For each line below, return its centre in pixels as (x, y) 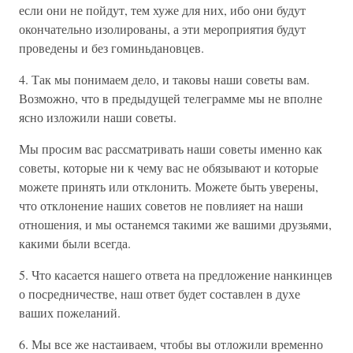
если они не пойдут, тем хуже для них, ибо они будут (162, 10)
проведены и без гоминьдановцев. (111, 48)
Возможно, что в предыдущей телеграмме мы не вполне (171, 98)
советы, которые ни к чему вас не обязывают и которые (169, 167)
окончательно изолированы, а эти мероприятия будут (162, 29)
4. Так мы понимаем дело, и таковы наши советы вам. (164, 79)
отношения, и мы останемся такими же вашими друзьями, (175, 224)
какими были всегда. (75, 243)
